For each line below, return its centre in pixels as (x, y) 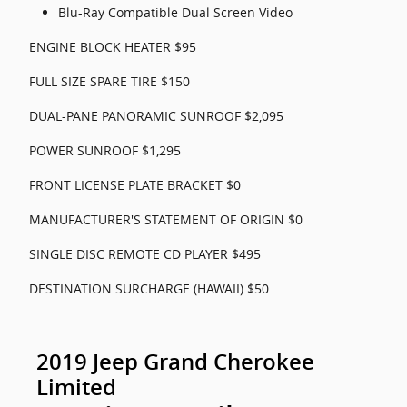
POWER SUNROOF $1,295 (105, 150)
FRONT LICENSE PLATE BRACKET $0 (135, 185)
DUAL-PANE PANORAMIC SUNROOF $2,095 (156, 116)
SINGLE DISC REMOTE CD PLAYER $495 (145, 254)
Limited (76, 388)
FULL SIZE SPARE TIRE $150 (109, 81)
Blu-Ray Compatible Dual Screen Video (175, 12)
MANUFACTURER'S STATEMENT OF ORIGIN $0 (166, 219)
